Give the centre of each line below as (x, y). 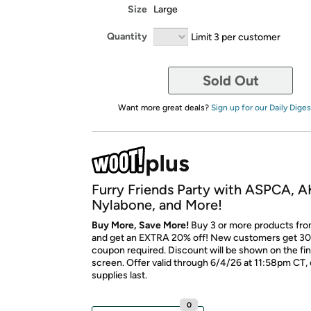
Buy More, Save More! (140, 225)
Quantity (127, 36)
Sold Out (230, 80)
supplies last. (119, 275)
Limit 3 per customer (236, 36)
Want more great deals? (164, 107)
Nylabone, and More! (157, 204)
